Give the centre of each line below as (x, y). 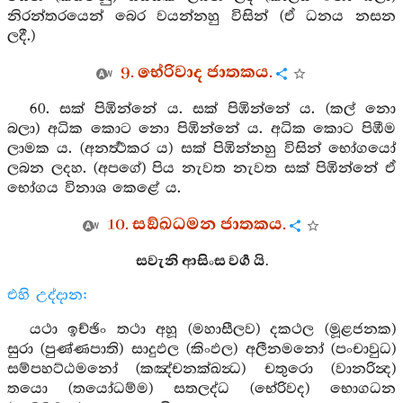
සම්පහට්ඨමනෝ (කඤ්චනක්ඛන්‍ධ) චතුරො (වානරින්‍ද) (201, 369)
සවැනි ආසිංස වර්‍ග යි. (201, 261)
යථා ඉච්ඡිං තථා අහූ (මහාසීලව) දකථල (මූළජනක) (212, 330)
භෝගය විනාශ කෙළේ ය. (94, 188)
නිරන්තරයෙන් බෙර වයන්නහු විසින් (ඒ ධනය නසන (201, 17)
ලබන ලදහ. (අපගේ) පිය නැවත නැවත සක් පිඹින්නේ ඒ (201, 169)
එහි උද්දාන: (48, 296)
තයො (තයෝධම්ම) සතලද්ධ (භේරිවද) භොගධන (201, 389)
